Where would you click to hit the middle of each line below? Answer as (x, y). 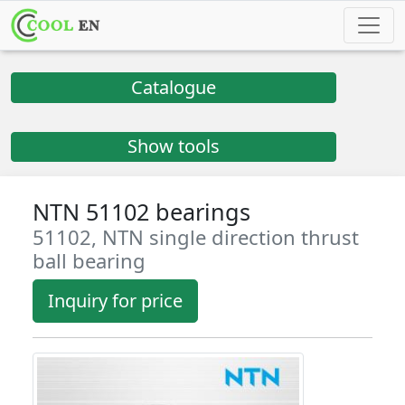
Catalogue (174, 87)
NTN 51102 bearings (141, 211)
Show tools (174, 146)
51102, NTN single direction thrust (196, 236)
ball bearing (89, 260)
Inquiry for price (115, 300)
